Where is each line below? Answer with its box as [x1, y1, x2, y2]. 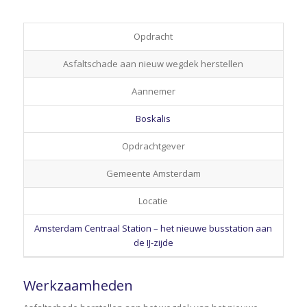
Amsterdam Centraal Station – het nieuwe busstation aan [34, 222, 273, 234]
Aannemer [131, 85, 175, 97]
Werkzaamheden [23, 276, 133, 295]
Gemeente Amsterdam [106, 167, 201, 180]
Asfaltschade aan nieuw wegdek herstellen [63, 58, 244, 70]
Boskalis [136, 112, 171, 125]
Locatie [138, 195, 169, 207]
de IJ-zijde [133, 236, 173, 249]
